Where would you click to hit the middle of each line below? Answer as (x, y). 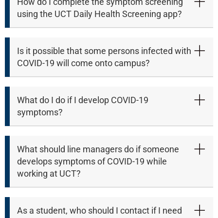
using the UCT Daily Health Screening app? (100, 14)
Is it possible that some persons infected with (104, 51)
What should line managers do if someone (98, 149)
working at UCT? (49, 174)
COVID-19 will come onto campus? (83, 63)
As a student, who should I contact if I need (100, 211)
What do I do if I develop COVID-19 (83, 100)
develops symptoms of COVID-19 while (92, 162)
